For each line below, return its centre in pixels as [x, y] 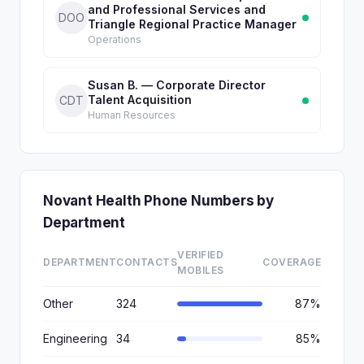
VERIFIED [200, 255]
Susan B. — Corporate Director [177, 85]
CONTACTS [147, 262]
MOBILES [201, 270]
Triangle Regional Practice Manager [192, 24]
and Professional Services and [177, 9]
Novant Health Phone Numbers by [158, 201]
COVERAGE [292, 262]
